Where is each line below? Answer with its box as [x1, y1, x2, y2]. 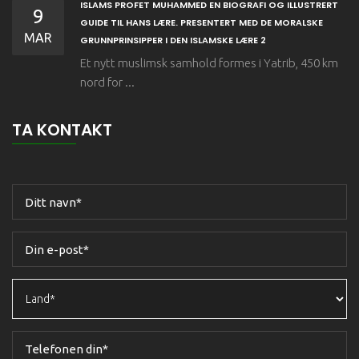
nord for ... [80, 75, 135, 89]
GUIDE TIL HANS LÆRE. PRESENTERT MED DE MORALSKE [80, 16, 323, 29]
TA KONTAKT [12, 119, 112, 141]
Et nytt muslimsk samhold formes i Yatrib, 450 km [80, 56, 338, 70]
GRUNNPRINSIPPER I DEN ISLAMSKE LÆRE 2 [80, 34, 266, 46]
